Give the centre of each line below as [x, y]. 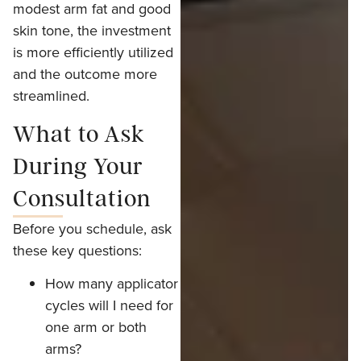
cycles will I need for [109, 305]
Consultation [82, 199]
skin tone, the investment [92, 31]
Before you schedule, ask [92, 228]
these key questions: [77, 250]
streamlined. [51, 96]
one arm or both [96, 327]
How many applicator [112, 284]
